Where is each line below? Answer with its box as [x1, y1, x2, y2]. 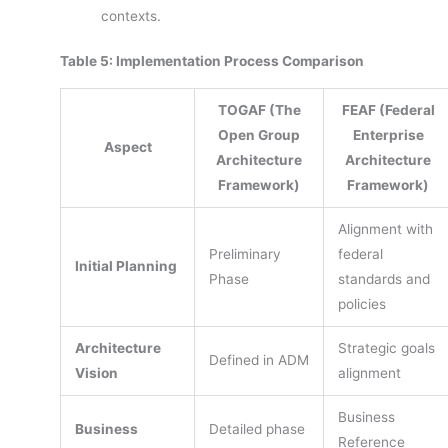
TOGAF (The [217, 101, 301, 118]
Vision [74, 364, 118, 381]
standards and [337, 270, 430, 287]
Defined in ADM [208, 351, 309, 368]
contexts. [101, 7, 162, 24]
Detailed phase [208, 420, 305, 437]
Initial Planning [74, 257, 177, 274]
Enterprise [352, 126, 424, 143]
